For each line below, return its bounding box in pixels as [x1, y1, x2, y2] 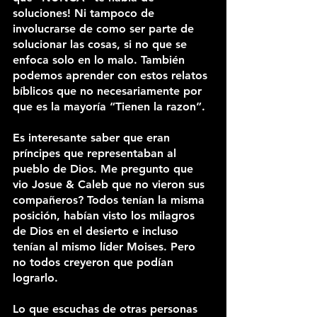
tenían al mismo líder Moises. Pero [13, 240, 199, 253]
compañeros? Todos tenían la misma [13, 193, 208, 207]
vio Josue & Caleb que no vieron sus [13, 178, 208, 191]
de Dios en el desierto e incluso [13, 224, 182, 238]
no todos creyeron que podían [13, 255, 177, 269]
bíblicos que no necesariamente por [13, 84, 205, 98]
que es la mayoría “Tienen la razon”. [13, 100, 209, 113]
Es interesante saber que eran [13, 131, 173, 144]
